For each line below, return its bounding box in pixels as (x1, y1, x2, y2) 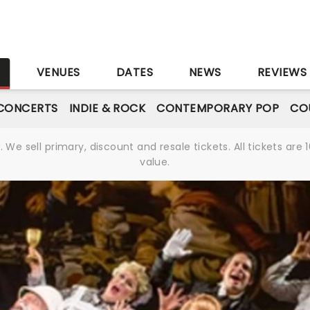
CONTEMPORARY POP (156, 100, 280, 116)
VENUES (36, 64, 80, 80)
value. (140, 155, 170, 169)
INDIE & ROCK (69, 100, 146, 116)
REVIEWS (257, 64, 307, 80)
